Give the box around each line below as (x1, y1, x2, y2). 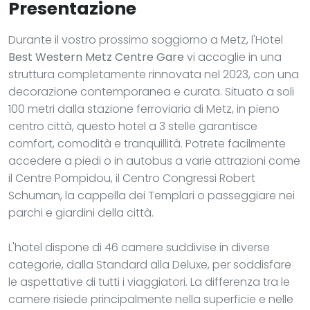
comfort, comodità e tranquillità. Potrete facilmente (8, 135, 286, 152)
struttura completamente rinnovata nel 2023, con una (8, 66, 299, 82)
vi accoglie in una (184, 48, 282, 65)
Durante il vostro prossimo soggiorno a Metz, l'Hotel (8, 31, 283, 48)
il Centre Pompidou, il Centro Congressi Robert (8, 170, 255, 186)
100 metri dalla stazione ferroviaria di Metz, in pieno (8, 100, 280, 117)
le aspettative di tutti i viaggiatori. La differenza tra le (8, 273, 290, 290)
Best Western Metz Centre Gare (8, 48, 184, 65)
